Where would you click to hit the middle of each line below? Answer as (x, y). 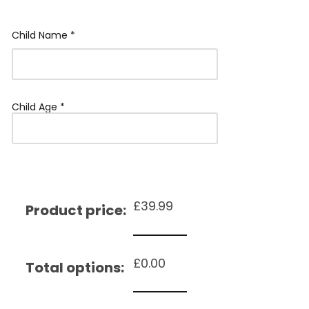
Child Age (36, 107)
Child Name (41, 36)
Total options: (75, 268)
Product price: (76, 211)
